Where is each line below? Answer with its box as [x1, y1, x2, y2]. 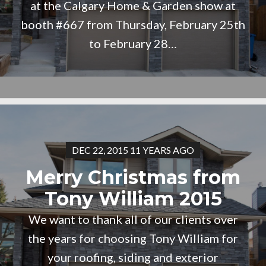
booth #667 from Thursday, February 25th [21, 17, 245, 31]
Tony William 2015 [44, 187, 222, 210]
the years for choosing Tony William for [28, 231, 238, 245]
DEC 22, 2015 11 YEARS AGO [72, 144, 194, 156]
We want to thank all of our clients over [28, 212, 238, 226]
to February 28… [89, 36, 177, 50]
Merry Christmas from [26, 166, 240, 189]
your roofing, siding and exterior [47, 250, 218, 264]
